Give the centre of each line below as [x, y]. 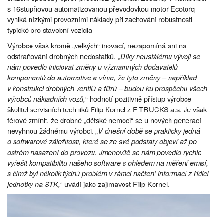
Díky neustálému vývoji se [160, 56]
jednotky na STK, [34, 184]
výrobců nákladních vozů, [46, 98]
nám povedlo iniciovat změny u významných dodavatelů [93, 66]
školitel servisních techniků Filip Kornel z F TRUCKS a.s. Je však [107, 109]
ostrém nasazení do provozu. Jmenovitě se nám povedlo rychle [104, 152]
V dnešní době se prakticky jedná [149, 130]
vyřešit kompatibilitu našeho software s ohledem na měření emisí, [108, 162]
